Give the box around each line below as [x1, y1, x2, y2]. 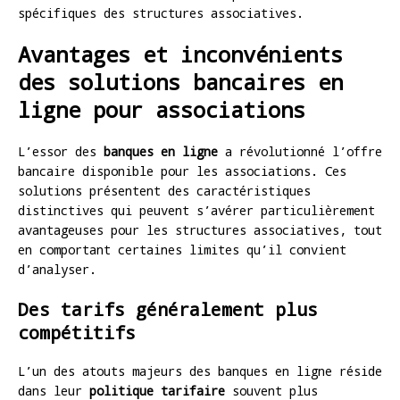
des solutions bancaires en [18, 67, 343, 96]
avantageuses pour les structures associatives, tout [18, 221, 382, 238]
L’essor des [18, 142, 104, 160]
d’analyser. [18, 260, 96, 278]
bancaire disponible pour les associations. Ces [18, 162, 346, 179]
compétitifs [18, 320, 136, 344]
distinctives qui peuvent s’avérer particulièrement [18, 201, 375, 219]
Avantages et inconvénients [18, 39, 343, 69]
